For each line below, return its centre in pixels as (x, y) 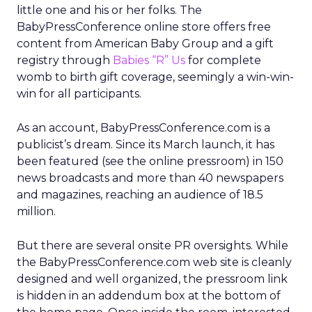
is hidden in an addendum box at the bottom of (149, 296)
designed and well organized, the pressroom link (152, 279)
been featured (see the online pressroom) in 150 (150, 161)
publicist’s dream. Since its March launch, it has (146, 145)
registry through (65, 60)
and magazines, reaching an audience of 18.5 (140, 195)
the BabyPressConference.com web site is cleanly (154, 262)
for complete (223, 60)
